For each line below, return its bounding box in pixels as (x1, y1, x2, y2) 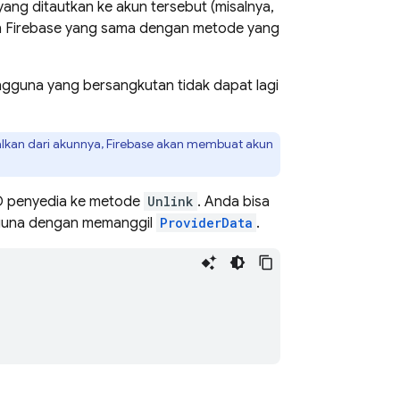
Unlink (147, 193, 194, 210)
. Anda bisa (197, 193, 270, 211)
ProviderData (160, 214, 253, 231)
